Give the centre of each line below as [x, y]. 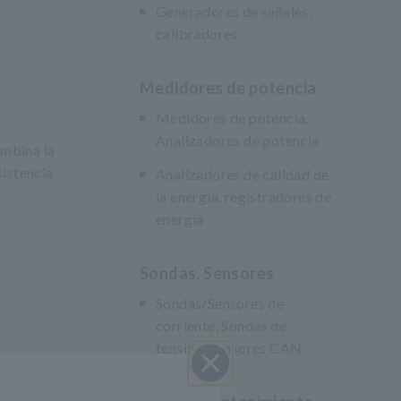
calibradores [197, 34]
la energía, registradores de [244, 196]
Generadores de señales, [234, 11]
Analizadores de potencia [238, 140]
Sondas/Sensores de [220, 303]
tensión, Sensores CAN [229, 348]
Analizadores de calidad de [243, 174]
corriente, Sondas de [221, 325]
